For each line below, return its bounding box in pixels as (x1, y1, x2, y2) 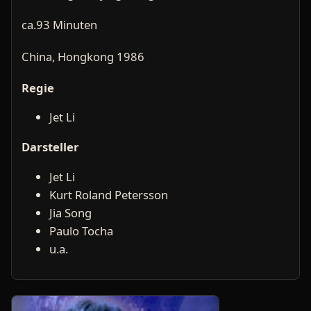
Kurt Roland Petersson (49, 186, 168, 203)
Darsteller (22, 138, 79, 155)
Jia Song (49, 204, 92, 221)
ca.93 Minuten (22, 17, 97, 33)
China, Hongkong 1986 (22, 48, 144, 65)
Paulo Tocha (49, 222, 113, 239)
